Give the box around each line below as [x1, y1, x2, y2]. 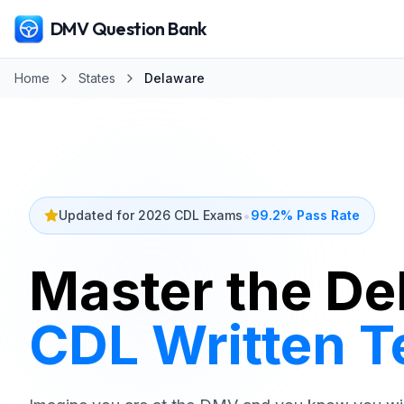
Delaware [144, 70, 205, 86]
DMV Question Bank [50, 17, 207, 40]
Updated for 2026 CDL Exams [59, 207, 243, 223]
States [78, 70, 115, 86]
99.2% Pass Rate [251, 207, 360, 223]
